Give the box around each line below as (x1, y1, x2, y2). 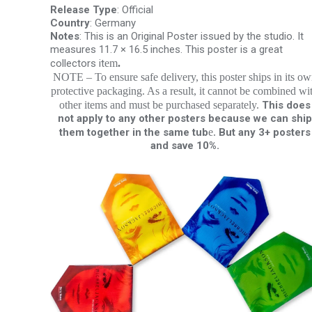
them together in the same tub (58, 126, 208, 139)
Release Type (50, 3, 117, 16)
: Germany (90, 17, 136, 29)
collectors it (50, 57, 104, 70)
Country (50, 17, 90, 29)
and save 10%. (150, 139, 219, 152)
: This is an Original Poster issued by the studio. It (79, 30, 304, 42)
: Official (117, 3, 153, 16)
